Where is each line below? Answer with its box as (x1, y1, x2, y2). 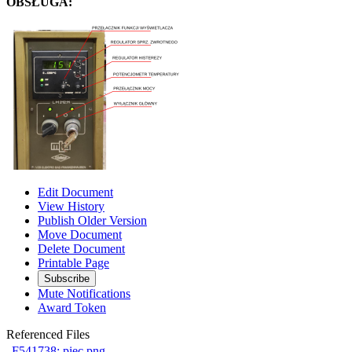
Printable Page (38, 256, 109, 270)
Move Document (38, 228, 122, 242)
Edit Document (38, 185, 113, 200)
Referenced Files (6, 328, 90, 342)
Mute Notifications (38, 287, 130, 301)
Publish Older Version (38, 214, 147, 228)
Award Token (38, 301, 106, 315)
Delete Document (38, 242, 125, 256)
